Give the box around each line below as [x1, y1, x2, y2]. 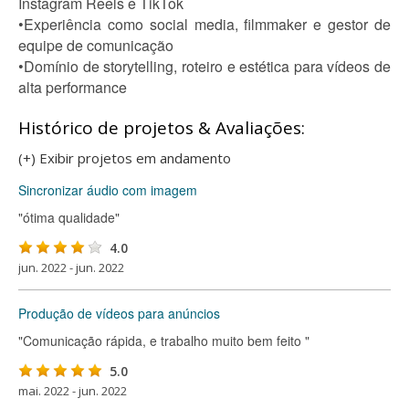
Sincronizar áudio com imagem [18, 181, 197, 199]
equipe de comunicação [18, 35, 173, 56]
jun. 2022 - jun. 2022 [18, 259, 124, 276]
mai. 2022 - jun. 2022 [18, 383, 127, 399]
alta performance [18, 77, 127, 98]
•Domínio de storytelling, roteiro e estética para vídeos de [18, 56, 391, 77]
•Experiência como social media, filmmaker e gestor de [18, 14, 391, 35]
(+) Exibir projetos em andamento [18, 149, 231, 167]
